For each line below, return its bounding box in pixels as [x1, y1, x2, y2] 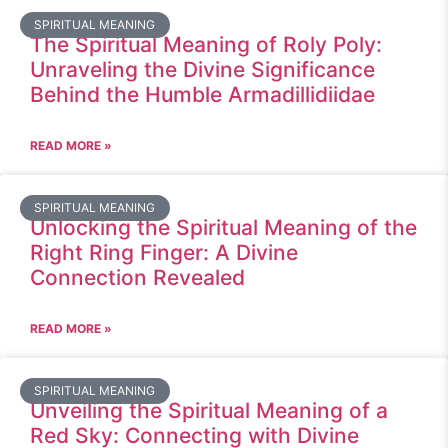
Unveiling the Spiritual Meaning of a [30, 398, 388, 423]
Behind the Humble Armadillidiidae [30, 82, 375, 107]
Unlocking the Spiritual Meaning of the [30, 215, 417, 240]
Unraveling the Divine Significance [30, 57, 375, 82]
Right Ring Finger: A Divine [30, 240, 298, 265]
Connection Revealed [30, 265, 245, 290]
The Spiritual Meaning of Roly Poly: [30, 32, 382, 57]
